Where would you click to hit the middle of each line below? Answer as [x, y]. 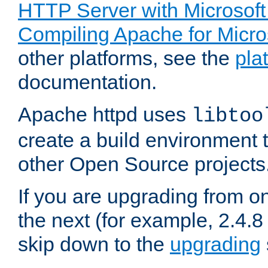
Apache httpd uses [105, 115]
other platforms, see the [127, 58]
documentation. [87, 82]
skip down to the [94, 244]
